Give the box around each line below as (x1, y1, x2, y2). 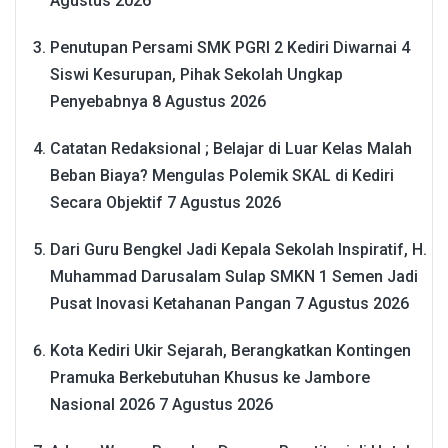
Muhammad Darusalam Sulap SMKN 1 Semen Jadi (50, 266, 418, 286)
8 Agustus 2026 (152, 91, 266, 111)
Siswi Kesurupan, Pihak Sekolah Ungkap (50, 64, 343, 84)
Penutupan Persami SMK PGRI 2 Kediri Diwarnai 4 (50, 37, 410, 57)
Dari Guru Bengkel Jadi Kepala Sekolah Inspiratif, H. (50, 239, 427, 259)
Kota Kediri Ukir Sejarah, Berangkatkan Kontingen (50, 340, 411, 360)
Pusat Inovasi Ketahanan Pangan (50, 293, 291, 313)
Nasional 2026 (50, 394, 155, 414)
